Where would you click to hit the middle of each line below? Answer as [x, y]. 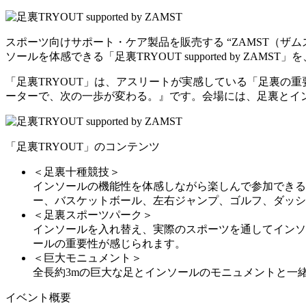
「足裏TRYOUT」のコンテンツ [83, 146]
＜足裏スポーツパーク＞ [93, 214]
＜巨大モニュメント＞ [87, 258]
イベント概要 [38, 297]
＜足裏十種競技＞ [76, 171]
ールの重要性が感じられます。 [109, 243]
